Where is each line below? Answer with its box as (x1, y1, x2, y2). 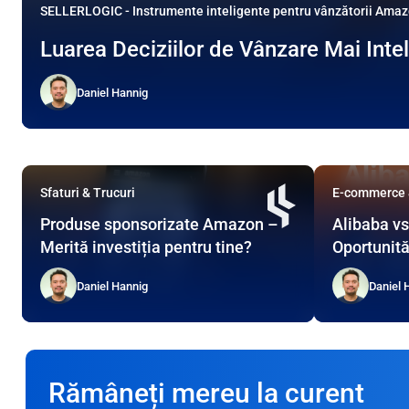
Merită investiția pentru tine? (40, 237, 252, 257)
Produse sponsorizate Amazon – (40, 215, 278, 235)
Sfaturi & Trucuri (40, 185, 135, 201)
